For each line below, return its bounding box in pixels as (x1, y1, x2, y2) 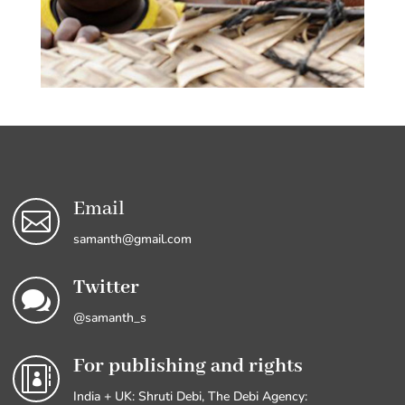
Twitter (72, 274, 139, 300)
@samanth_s (72, 308, 146, 326)
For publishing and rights (72, 353, 303, 379)
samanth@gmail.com (72, 230, 192, 248)
